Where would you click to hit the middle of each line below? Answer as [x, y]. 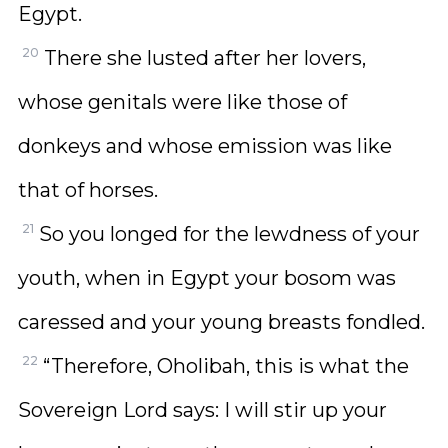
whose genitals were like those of [182, 102]
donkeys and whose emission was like [205, 146]
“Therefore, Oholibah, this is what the [226, 366]
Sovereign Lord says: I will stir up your [202, 410]
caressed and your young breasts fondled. [221, 322]
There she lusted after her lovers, [205, 58]
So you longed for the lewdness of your [229, 234]
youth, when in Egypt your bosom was [207, 278]
